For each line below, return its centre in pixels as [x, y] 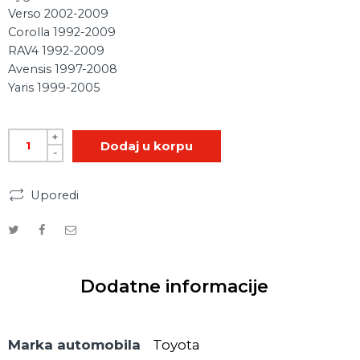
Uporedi [51, 195]
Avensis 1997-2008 [63, 69]
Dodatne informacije [174, 286]
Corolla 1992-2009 [62, 32]
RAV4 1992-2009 [56, 51]
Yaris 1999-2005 [54, 88]
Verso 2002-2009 [58, 14]
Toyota [176, 344]
